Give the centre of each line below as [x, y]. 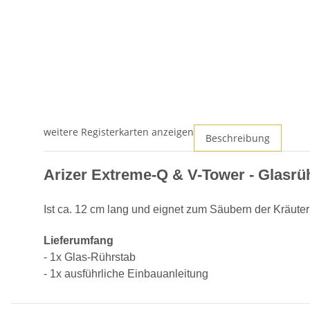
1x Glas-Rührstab [93, 257]
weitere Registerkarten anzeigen [119, 132]
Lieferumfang [79, 241]
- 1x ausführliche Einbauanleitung [126, 274]
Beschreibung [238, 138]
